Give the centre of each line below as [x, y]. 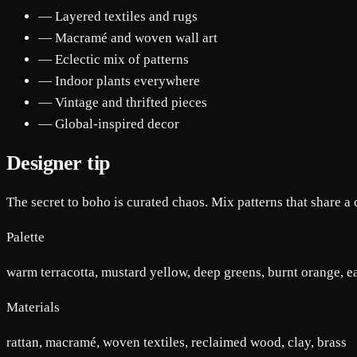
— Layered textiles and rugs [118, 16]
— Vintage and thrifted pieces [123, 102]
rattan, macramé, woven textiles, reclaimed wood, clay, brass [177, 342]
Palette [25, 237]
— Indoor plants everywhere [119, 80]
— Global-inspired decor [109, 124]
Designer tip [58, 163]
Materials [33, 307]
